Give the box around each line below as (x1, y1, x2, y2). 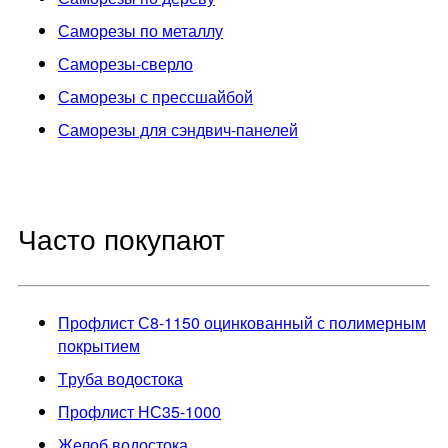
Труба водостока (68, 366, 183, 390)
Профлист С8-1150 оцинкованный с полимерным (58, 310, 70, 334)
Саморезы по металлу (70, 18, 223, 42)
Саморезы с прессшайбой (70, 84, 253, 108)
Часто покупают (18, 217, 225, 258)
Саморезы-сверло (70, 51, 193, 75)
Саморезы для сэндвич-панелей (70, 117, 298, 141)
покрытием (58, 333, 140, 357)
